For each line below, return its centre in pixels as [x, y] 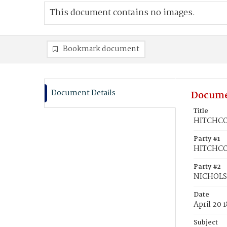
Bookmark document [101, 49]
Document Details [83, 93]
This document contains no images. [122, 13]
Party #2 [207, 167]
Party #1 [207, 139]
